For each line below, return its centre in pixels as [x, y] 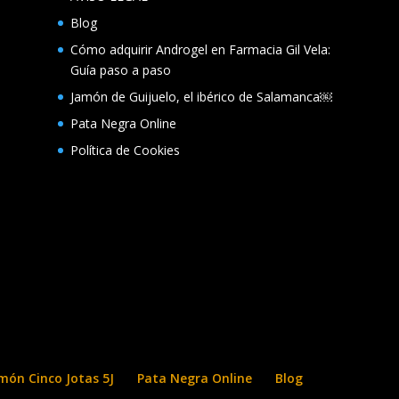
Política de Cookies [125, 150]
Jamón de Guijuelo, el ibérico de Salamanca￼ [201, 96]
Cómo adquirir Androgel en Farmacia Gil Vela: [200, 49]
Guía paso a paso [120, 69]
